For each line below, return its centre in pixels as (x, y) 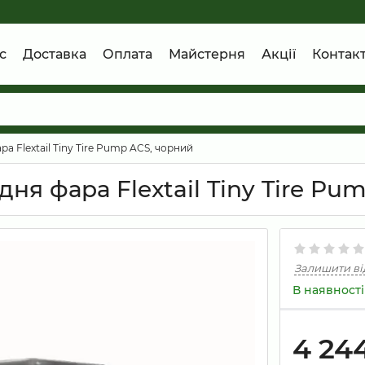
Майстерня (207, 54)
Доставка (55, 54)
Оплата (128, 54)
